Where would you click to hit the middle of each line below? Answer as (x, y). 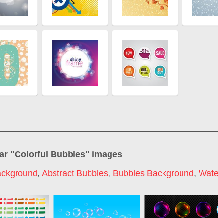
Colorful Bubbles (50, 154)
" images (104, 154)
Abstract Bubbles (75, 173)
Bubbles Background (153, 173)
